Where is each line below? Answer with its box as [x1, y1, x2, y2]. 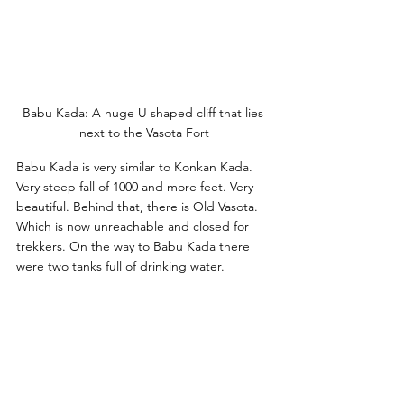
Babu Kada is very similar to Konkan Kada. [16, 158, 256, 175]
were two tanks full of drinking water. [16, 257, 225, 274]
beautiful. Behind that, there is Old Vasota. [16, 197, 262, 215]
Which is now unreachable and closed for [16, 217, 252, 234]
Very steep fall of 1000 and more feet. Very [16, 178, 257, 195]
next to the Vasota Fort [79, 124, 209, 141]
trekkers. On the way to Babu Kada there [16, 237, 253, 254]
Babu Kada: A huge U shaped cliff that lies [22, 104, 267, 121]
